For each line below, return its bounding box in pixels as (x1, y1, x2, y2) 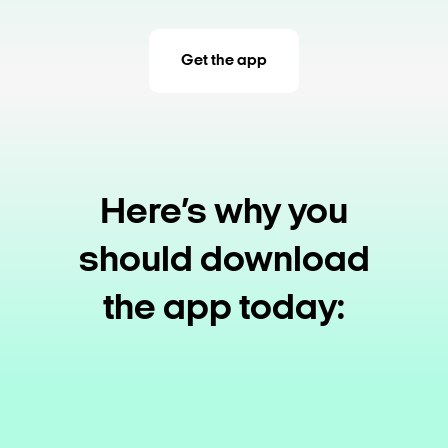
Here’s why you (100, 193, 348, 233)
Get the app (181, 52, 267, 69)
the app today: (103, 289, 345, 329)
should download (78, 241, 370, 281)
